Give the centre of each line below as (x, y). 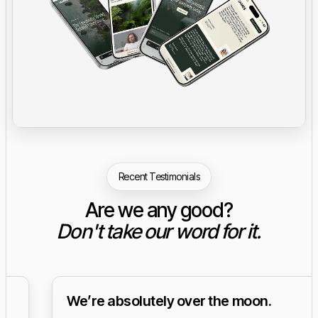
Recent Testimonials (159, 176)
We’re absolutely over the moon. (130, 301)
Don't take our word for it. (159, 231)
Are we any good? (159, 210)
